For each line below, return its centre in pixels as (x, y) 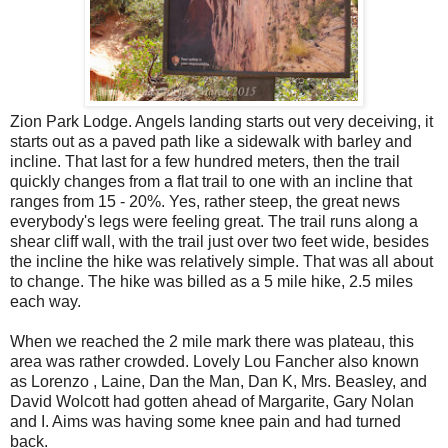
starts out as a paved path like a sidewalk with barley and (211, 142)
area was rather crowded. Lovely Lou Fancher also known (214, 362)
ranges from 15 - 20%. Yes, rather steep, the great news (205, 202)
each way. (45, 302)
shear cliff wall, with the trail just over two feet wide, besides (219, 242)
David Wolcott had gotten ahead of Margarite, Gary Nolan (212, 402)
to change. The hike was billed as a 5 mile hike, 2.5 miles (211, 282)
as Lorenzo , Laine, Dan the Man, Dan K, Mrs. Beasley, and (218, 382)
